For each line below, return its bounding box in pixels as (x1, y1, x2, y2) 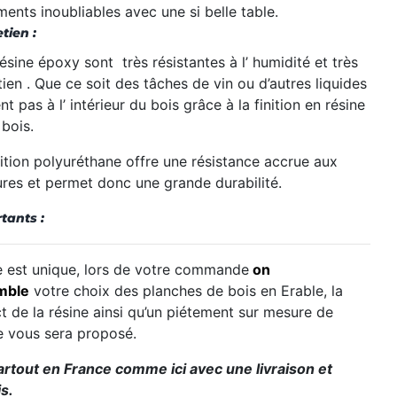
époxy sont (38, 53, 118, 72)
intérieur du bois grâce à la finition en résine (70, 96, 365, 114)
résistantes (152, 53, 230, 72)
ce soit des (66, 74, 144, 93)
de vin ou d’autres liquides (192, 74, 367, 93)
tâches (144, 74, 192, 93)
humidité (253, 53, 315, 72)
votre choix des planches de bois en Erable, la (29, 282, 343, 300)
